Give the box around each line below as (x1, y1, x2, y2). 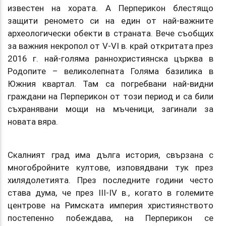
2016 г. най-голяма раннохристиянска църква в (8, 52, 213, 64)
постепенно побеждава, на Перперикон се (8, 212, 213, 223)
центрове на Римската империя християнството (8, 199, 213, 211)
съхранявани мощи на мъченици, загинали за (8, 103, 213, 115)
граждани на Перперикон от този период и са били (8, 90, 213, 102)
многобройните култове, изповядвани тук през (8, 161, 213, 173)
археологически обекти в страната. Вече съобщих (8, 27, 213, 39)
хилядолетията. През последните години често (8, 174, 213, 186)
